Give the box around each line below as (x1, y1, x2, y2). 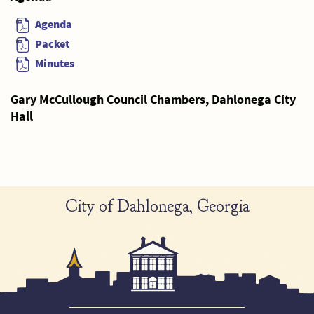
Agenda (35, 16, 72, 31)
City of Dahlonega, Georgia (64, 196, 250, 217)
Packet (35, 36, 69, 50)
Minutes (35, 56, 74, 71)
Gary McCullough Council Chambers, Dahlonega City (11, 91, 296, 108)
